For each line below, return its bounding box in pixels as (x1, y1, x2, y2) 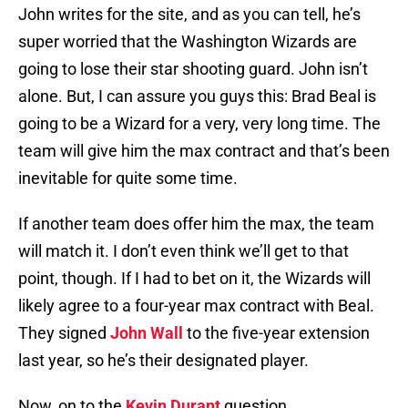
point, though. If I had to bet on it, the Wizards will (18, 269, 371, 289)
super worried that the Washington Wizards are (18, 32, 357, 52)
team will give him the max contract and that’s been (18, 141, 390, 161)
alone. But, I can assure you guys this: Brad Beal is (18, 87, 376, 107)
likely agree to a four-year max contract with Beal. (18, 296, 374, 316)
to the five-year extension (183, 323, 370, 343)
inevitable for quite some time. (18, 168, 238, 189)
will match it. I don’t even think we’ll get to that (18, 241, 349, 261)
